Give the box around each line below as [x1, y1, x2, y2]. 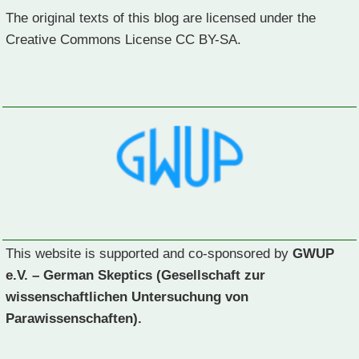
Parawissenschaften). [6, 310, 142, 325]
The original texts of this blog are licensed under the [6, 10, 316, 26]
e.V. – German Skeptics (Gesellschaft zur [6, 267, 265, 282]
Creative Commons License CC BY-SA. [6, 32, 241, 47]
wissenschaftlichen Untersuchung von [6, 288, 248, 304]
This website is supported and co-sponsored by [6, 245, 292, 260]
